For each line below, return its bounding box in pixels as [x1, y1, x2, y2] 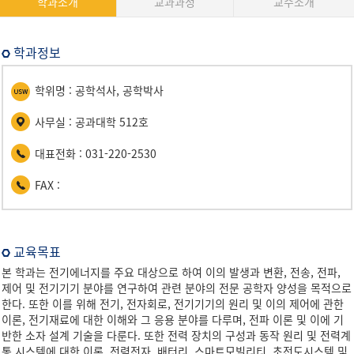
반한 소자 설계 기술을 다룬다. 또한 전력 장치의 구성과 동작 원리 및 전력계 [2, 327, 351, 343]
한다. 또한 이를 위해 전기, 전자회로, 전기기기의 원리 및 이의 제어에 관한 [2, 296, 344, 311]
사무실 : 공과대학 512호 [35, 114, 149, 130]
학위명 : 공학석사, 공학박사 [35, 82, 164, 98]
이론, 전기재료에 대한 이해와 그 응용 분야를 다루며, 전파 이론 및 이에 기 [2, 311, 344, 327]
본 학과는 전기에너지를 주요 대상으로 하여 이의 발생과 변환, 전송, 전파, [2, 264, 341, 280]
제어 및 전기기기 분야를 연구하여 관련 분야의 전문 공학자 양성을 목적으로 [2, 280, 352, 296]
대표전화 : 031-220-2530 [35, 145, 156, 161]
